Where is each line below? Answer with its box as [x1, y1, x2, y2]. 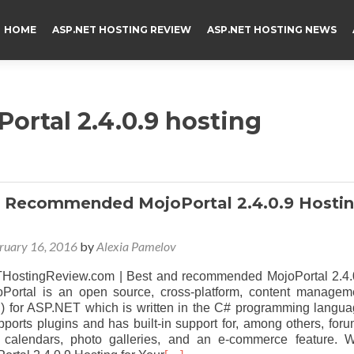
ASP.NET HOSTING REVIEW [52, 24, 191, 36]
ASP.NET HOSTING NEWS [207, 24, 337, 36]
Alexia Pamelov [96, 239, 176, 254]
